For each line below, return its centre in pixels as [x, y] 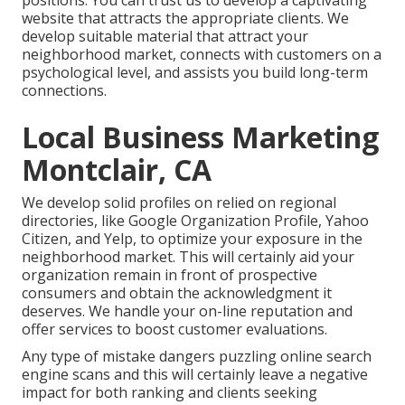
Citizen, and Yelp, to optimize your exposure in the [192, 238]
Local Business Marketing [200, 137]
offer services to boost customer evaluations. [174, 329]
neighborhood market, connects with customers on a [202, 54]
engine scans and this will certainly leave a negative [195, 374]
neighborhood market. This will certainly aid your [188, 256]
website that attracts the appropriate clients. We [185, 18]
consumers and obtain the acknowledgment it [177, 292]
